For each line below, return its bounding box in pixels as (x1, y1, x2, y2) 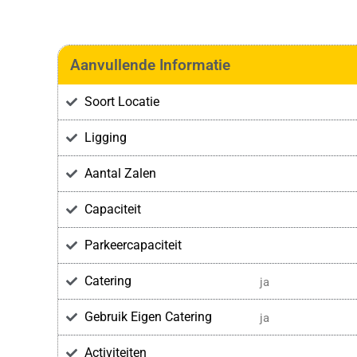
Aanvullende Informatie (70, 56, 230, 75)
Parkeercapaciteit (84, 237, 182, 253)
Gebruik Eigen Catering (84, 309, 212, 325)
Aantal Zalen (84, 166, 156, 182)
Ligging (84, 130, 127, 146)
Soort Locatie (84, 94, 159, 110)
